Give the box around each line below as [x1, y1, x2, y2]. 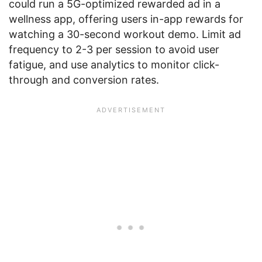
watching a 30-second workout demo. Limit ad [9, 28, 241, 40]
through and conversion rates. [9, 74, 159, 86]
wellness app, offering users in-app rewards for [9, 13, 243, 25]
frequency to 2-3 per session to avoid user [9, 43, 219, 56]
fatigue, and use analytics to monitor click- [9, 58, 219, 71]
